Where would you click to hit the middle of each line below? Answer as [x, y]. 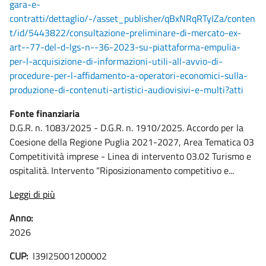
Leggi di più [32, 194]
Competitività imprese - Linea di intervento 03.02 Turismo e [130, 156]
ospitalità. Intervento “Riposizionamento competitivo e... [122, 170]
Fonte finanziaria [45, 113]
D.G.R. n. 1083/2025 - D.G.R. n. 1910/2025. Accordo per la [126, 128]
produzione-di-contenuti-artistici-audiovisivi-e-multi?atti [126, 90]
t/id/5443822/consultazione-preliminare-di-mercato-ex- [125, 33]
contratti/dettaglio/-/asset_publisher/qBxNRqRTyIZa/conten [132, 18]
